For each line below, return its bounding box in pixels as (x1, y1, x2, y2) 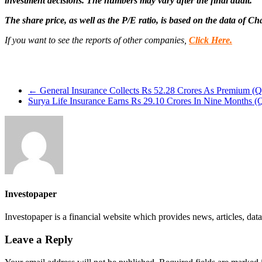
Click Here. (189, 35, 232, 45)
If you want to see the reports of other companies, (5, 35, 189, 45)
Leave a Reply (5, 233, 73, 246)
